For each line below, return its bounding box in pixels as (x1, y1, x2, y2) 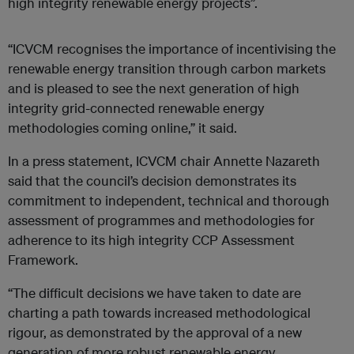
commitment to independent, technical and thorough (8, 192, 330, 209)
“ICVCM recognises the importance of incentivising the (8, 40, 336, 58)
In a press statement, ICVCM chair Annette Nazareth (8, 153, 320, 170)
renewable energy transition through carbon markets (8, 60, 326, 77)
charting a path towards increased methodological (8, 304, 311, 322)
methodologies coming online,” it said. (8, 119, 237, 137)
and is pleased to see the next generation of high (8, 80, 299, 97)
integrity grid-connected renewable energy (8, 100, 265, 117)
